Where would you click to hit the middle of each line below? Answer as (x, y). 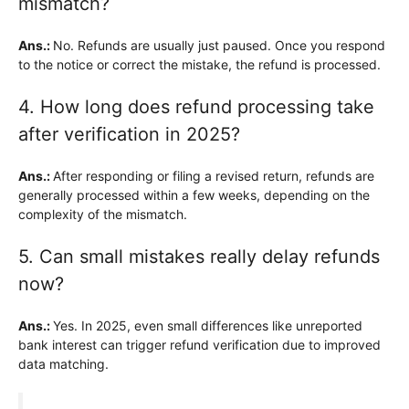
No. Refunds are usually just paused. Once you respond (219, 45)
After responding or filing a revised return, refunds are (214, 175)
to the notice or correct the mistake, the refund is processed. (199, 64)
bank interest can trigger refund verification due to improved (199, 344)
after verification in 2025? (129, 134)
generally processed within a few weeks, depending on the (194, 194)
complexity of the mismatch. (103, 214)
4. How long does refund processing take (196, 106)
